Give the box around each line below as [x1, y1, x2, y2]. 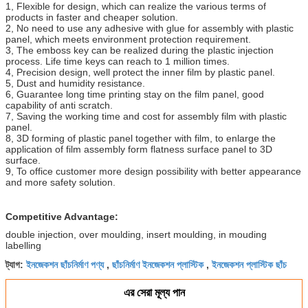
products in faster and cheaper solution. [5, 11, 178, 23]
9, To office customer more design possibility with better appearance [5, 165, 301, 177]
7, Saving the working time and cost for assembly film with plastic [5, 110, 287, 122]
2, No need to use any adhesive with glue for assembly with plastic [5, 22, 294, 34]
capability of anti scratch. [5, 99, 113, 111]
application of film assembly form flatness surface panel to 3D [5, 143, 272, 155]
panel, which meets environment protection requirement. [5, 33, 251, 45]
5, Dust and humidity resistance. [5, 77, 145, 89]
